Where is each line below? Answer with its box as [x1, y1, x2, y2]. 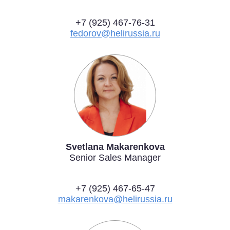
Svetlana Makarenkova [65, 141, 165, 152]
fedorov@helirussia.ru [70, 28, 160, 39]
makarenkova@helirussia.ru [57, 194, 172, 204]
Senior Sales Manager [69, 152, 161, 163]
